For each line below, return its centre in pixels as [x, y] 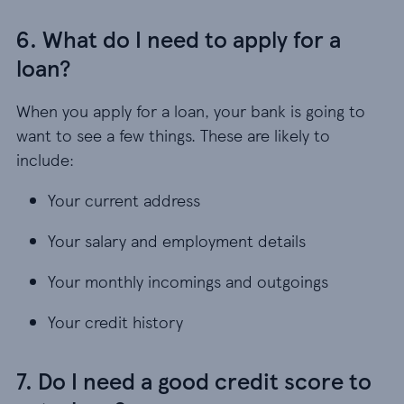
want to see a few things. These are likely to [173, 135]
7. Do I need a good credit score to [194, 381]
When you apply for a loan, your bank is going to [191, 110]
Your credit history [115, 321]
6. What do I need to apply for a [179, 39]
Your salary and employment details [177, 240]
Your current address [124, 200]
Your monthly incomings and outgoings [188, 281]
